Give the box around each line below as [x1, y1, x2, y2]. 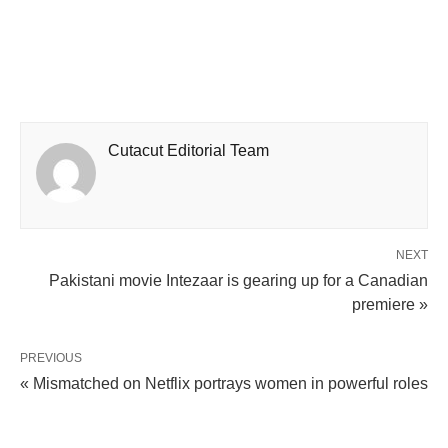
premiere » [352, 295, 428, 313]
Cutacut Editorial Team [108, 141, 269, 159]
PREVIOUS [20, 350, 82, 365]
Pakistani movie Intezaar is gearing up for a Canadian [49, 271, 428, 289]
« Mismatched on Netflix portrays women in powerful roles [20, 374, 428, 392]
